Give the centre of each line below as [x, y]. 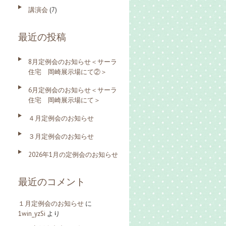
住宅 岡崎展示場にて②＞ [68, 72]
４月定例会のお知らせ [61, 118]
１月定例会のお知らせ [51, 203]
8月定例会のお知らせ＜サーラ [73, 62]
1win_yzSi [32, 213]
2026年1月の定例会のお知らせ [73, 154]
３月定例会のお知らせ [61, 136]
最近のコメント [52, 181]
